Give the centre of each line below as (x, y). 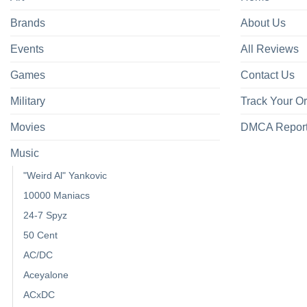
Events (27, 49)
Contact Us (268, 75)
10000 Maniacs (57, 196)
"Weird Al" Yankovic (65, 176)
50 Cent (40, 235)
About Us (263, 23)
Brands (28, 23)
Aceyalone (46, 275)
